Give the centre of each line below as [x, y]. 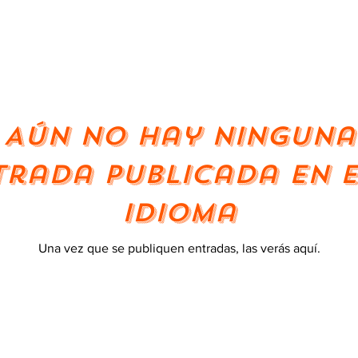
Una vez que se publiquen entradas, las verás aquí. [179, 249]
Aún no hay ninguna [179, 136]
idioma [179, 213]
